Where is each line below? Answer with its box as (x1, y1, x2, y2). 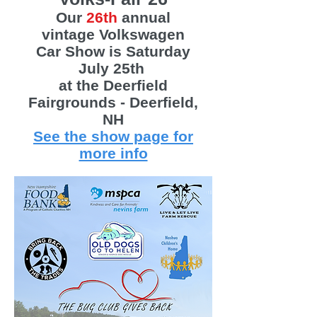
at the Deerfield (59, 77, 168, 93)
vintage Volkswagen (42, 26, 185, 42)
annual (117, 9, 171, 25)
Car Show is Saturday (36, 43, 190, 59)
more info (79, 145, 148, 161)
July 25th (78, 60, 149, 76)
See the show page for (33, 128, 193, 144)
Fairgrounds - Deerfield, (28, 94, 198, 110)
